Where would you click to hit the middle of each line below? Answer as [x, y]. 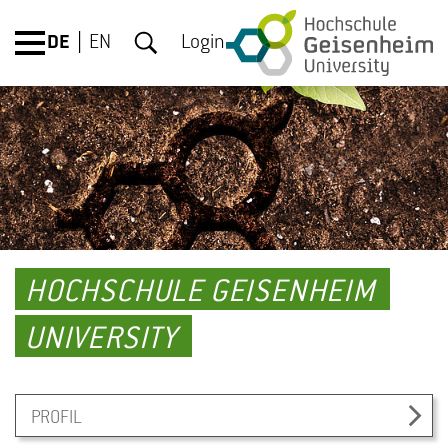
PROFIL [56, 418]
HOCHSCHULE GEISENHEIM [200, 293]
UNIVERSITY [101, 340]
